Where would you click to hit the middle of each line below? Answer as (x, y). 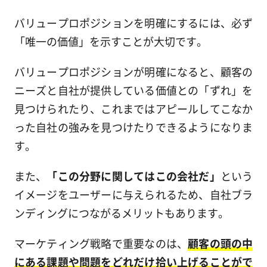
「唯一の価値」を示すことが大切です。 (111, 41)
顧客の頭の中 (221, 243)
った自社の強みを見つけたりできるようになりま (133, 127)
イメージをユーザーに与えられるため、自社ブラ (133, 194)
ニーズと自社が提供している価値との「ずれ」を (133, 90)
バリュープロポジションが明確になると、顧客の (133, 71)
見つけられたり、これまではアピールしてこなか (133, 108)
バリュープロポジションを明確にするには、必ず (133, 22)
